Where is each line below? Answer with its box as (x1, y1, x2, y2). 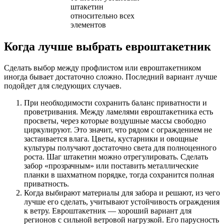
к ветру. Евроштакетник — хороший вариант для (24, 206, 191, 215)
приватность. (24, 179, 69, 188)
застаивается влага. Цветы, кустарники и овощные (24, 134, 198, 143)
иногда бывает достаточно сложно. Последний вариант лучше (4, 72, 217, 81)
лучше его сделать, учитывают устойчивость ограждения (24, 197, 219, 206)
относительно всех (70, 11, 134, 20)
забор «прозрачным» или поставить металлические (24, 161, 198, 170)
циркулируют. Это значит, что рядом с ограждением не (24, 125, 212, 134)
